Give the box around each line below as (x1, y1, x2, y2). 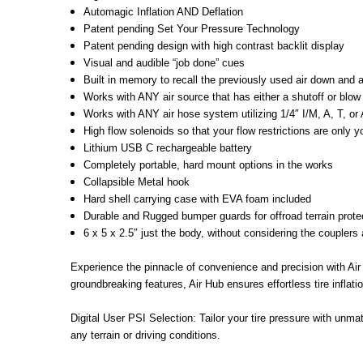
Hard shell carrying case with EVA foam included (83, 192, 312, 205)
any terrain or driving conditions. (70, 328, 220, 341)
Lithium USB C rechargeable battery (83, 141, 253, 154)
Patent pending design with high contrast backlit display (83, 39, 345, 52)
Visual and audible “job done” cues (83, 56, 246, 69)
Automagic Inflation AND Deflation (83, 5, 244, 18)
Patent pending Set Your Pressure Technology (83, 22, 301, 35)
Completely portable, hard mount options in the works (83, 158, 334, 171)
